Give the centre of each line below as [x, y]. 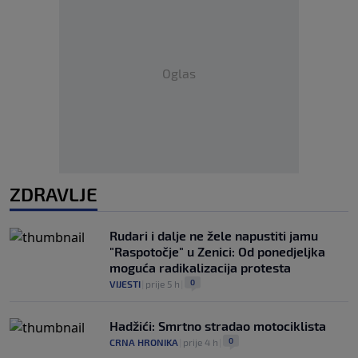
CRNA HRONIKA [144, 342]
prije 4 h [201, 342]
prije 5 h [163, 284]
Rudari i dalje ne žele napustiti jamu [214, 236]
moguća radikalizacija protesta [200, 268]
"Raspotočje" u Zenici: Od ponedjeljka [217, 252]
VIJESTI [125, 284]
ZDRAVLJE [54, 194]
